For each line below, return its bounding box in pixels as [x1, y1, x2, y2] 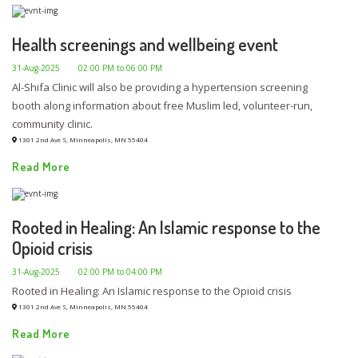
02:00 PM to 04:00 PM [78, 265, 162, 277]
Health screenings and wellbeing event [12, 32, 278, 55]
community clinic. [12, 116, 93, 131]
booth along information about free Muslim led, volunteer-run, [12, 97, 312, 113]
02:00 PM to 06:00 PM [78, 62, 162, 74]
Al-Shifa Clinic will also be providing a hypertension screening [12, 79, 308, 94]
